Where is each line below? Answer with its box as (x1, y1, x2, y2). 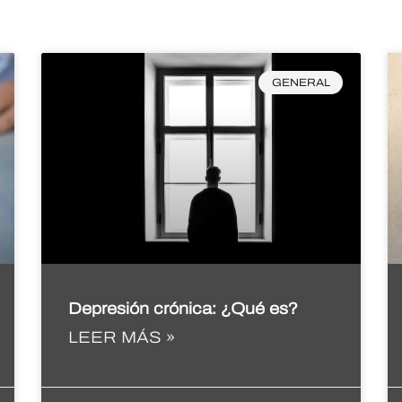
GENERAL (271, 76, 330, 90)
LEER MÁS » (67, 328, 175, 346)
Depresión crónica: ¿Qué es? (67, 300, 298, 318)
